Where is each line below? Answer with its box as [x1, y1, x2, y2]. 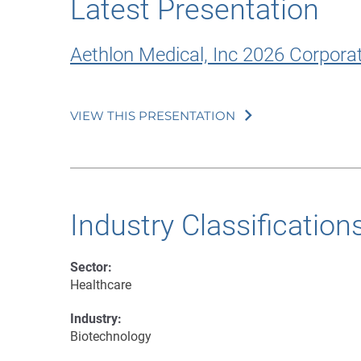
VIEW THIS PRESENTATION [70, 107, 235, 123]
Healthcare [70, 276, 131, 293]
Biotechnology [70, 328, 151, 344]
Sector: [70, 259, 112, 275]
